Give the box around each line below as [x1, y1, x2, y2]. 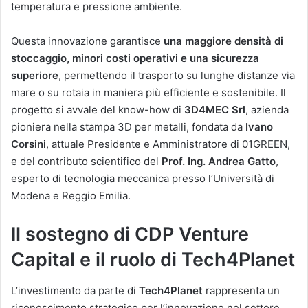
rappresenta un [203, 283, 280, 297]
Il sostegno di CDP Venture [11, 223, 249, 246]
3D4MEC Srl [184, 103, 245, 117]
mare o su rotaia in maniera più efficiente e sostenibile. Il [11, 86, 286, 100]
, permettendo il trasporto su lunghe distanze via [58, 69, 295, 82]
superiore [11, 69, 58, 82]
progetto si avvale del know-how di [11, 103, 184, 117]
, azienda [245, 103, 289, 117]
